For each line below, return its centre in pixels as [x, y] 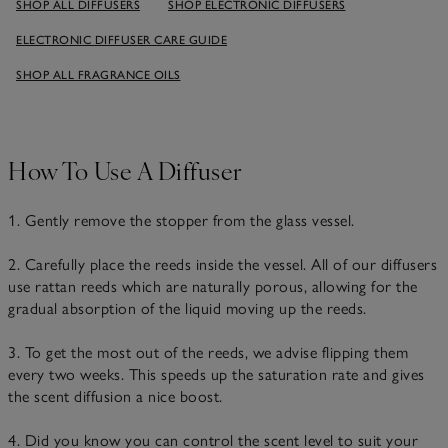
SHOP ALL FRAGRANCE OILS [98, 74]
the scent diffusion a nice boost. [115, 396]
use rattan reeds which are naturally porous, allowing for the [213, 286]
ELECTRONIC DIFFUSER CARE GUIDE [121, 39]
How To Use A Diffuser [125, 169]
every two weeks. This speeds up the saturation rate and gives [216, 374]
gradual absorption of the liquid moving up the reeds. [187, 308]
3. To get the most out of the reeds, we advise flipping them [208, 352]
